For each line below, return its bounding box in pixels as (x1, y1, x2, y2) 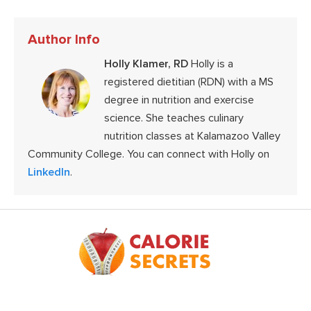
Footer (13, 215, 80, 243)
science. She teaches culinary (104, 111, 244, 126)
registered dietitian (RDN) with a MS (104, 75, 274, 90)
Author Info (28, 31, 100, 49)
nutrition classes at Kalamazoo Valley (104, 129, 280, 144)
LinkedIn (28, 165, 70, 180)
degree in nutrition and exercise (104, 93, 254, 108)
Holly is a (188, 57, 233, 72)
